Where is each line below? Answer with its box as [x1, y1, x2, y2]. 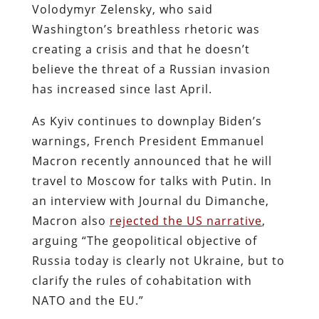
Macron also [31, 212, 110, 229]
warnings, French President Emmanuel [31, 132, 264, 149]
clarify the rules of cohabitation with [31, 272, 252, 288]
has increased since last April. [31, 80, 219, 97]
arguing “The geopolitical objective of [31, 232, 257, 249]
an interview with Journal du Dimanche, [31, 192, 269, 209]
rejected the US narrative [109, 212, 262, 229]
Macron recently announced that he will [31, 152, 272, 169]
